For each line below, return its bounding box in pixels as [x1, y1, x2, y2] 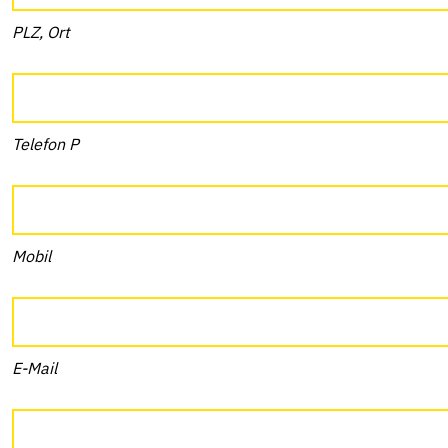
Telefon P [12, 134, 79, 154]
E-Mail [12, 358, 57, 378]
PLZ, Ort [12, 22, 70, 42]
